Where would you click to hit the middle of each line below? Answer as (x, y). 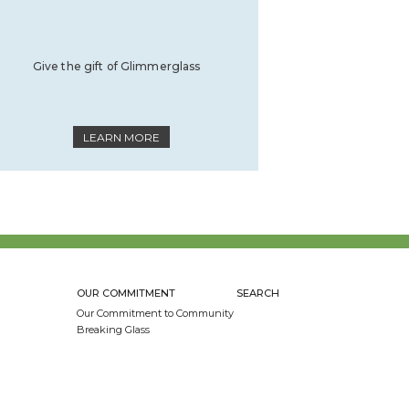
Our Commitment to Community (155, 313)
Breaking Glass (113, 330)
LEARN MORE (121, 137)
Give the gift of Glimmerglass (116, 66)
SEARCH (257, 293)
